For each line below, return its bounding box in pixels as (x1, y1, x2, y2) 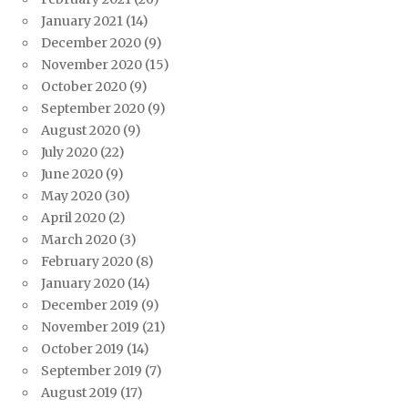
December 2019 (41, 297, 138, 314)
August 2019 (41, 384, 117, 402)
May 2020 (41, 188, 102, 205)
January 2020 (41, 275, 125, 292)
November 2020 (41, 56, 142, 74)
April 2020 (41, 209, 106, 227)
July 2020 (41, 144, 97, 161)
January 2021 (41, 13, 123, 30)
